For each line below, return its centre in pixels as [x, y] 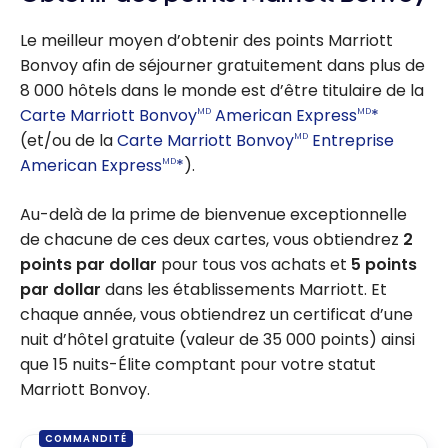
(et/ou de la [68, 140]
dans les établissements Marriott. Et [244, 289]
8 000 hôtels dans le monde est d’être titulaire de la [222, 90]
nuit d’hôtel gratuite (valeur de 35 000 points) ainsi [217, 339]
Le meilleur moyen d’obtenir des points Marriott [206, 40]
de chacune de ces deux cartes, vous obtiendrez [211, 239]
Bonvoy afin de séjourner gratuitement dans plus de [222, 65]
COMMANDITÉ [86, 439]
